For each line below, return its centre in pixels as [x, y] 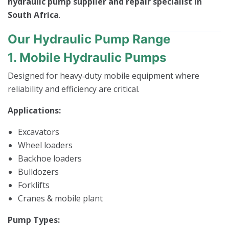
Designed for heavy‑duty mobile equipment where [104, 75]
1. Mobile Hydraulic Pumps [87, 57]
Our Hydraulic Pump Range [89, 39]
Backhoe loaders [50, 158]
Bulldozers [38, 171]
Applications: [34, 110]
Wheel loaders [45, 145]
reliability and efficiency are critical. [74, 89]
